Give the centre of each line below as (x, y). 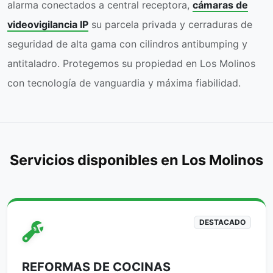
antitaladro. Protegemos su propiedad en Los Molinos (131, 64)
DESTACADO (223, 222)
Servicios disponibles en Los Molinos (136, 160)
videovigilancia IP (48, 25)
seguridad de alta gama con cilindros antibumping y (127, 44)
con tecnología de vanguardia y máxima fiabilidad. (124, 83)
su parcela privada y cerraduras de (170, 25)
